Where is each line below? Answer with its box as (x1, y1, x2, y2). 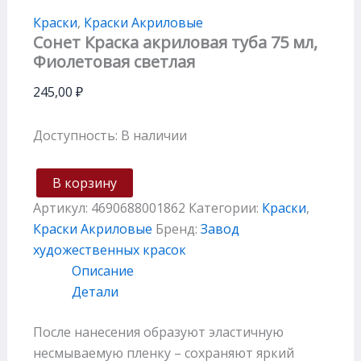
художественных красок (32, 240, 186, 259)
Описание (71, 261, 134, 280)
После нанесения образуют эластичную (32, 322, 284, 341)
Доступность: (32, 126, 118, 144)
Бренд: (155, 219, 201, 238)
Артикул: (32, 198, 91, 217)
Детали (71, 282, 118, 301)
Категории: (188, 198, 262, 217)
